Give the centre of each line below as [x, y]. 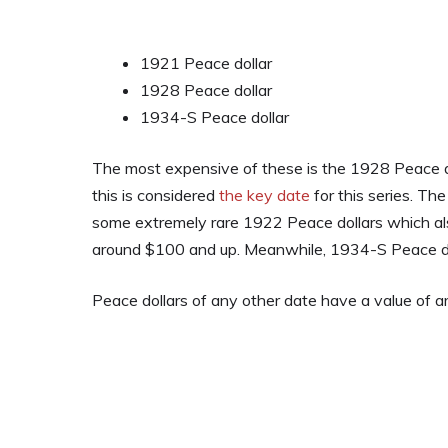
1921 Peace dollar [206, 63]
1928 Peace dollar [206, 90]
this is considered [155, 195]
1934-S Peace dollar [214, 117]
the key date [264, 195]
